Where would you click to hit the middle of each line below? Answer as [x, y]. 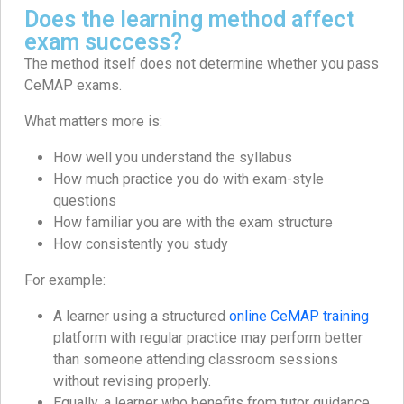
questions [85, 200]
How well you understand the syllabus [173, 157]
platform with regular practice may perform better [208, 337]
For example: [65, 280]
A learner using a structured [141, 316]
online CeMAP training [299, 316]
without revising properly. [132, 381]
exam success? [103, 41]
